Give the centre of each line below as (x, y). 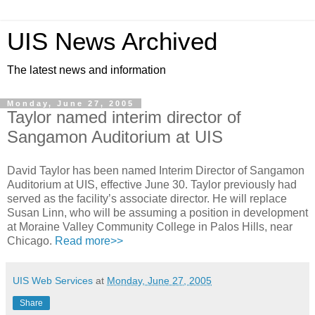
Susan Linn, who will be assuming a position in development (157, 212)
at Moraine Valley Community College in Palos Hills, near (150, 226)
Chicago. (31, 240)
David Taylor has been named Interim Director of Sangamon (156, 170)
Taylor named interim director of (124, 117)
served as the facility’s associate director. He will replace (147, 198)
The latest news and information (86, 70)
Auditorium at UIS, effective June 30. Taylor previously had (152, 184)
